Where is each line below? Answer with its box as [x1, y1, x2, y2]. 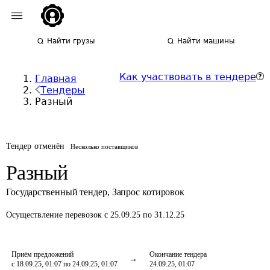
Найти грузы [47, 37, 95, 45]
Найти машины [177, 37, 235, 45]
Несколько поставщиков [71, 143, 139, 150]
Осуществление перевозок [6, 210, 104, 219]
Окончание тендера [149, 250, 207, 259]
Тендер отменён [6, 142, 65, 151]
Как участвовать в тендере [119, 71, 256, 83]
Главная [35, 73, 77, 84]
